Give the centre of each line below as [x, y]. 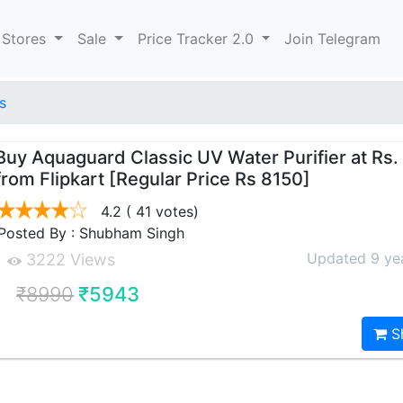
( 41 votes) [161, 211]
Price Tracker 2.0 [197, 39]
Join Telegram [333, 39]
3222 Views [69, 260]
